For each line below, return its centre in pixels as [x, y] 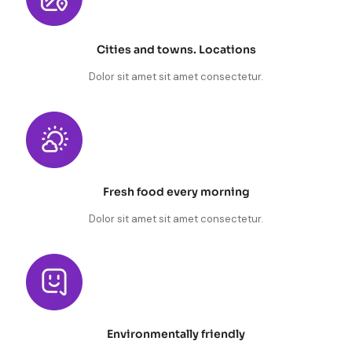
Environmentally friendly [176, 334]
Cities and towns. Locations [176, 49]
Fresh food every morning [176, 192]
